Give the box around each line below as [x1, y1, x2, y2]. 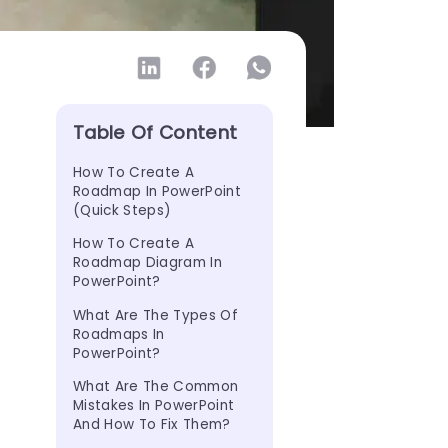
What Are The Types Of [73, 305, 243, 325]
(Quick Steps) [73, 200, 172, 220]
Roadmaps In [73, 324, 170, 344]
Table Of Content [73, 120, 238, 146]
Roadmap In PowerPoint [73, 181, 246, 201]
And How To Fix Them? [73, 415, 231, 435]
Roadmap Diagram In [73, 253, 227, 273]
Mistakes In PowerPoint [73, 396, 239, 416]
